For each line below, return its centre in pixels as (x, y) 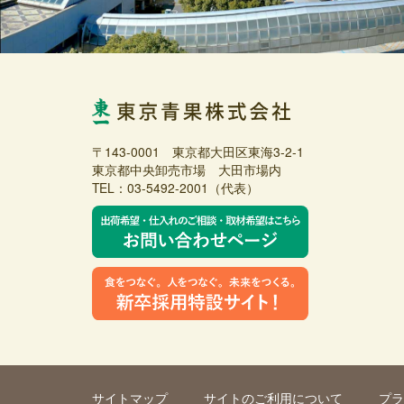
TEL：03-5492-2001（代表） (175, 187)
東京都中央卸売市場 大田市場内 (187, 169)
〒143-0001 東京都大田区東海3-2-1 (198, 151)
